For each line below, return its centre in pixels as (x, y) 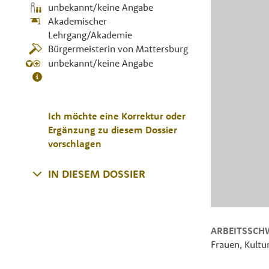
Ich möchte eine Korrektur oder (117, 116)
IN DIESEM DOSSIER (97, 174)
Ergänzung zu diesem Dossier (113, 130)
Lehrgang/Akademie (90, 35)
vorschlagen (75, 144)
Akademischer (78, 21)
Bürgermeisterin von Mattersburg (118, 49)
